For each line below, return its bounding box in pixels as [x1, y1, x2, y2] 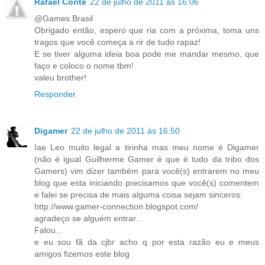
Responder [34, 89, 76, 99]
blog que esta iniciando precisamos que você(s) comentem [34, 177, 259, 188]
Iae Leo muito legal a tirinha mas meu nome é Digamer [34, 142, 259, 152]
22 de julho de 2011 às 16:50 [71, 125, 180, 135]
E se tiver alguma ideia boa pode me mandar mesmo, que [34, 49, 259, 59]
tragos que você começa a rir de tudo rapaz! [34, 37, 201, 47]
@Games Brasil [34, 13, 93, 23]
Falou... [34, 225, 63, 235]
